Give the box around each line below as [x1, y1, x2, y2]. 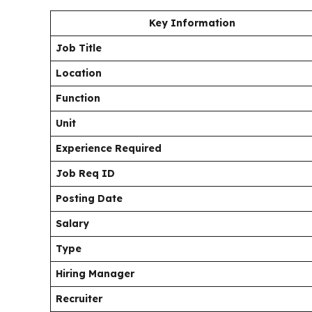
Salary [56, 217, 89, 230]
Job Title [56, 41, 102, 54]
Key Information [149, 16, 235, 29]
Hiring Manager [56, 267, 134, 280]
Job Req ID [56, 166, 115, 180]
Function [56, 91, 100, 104]
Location [56, 66, 102, 79]
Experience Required [56, 141, 162, 155]
